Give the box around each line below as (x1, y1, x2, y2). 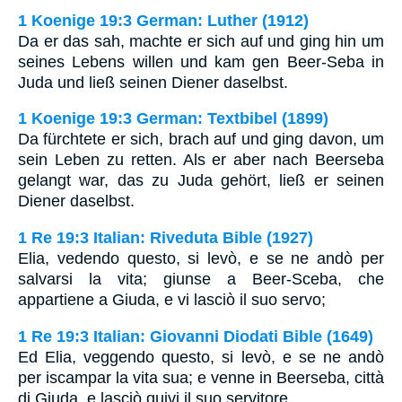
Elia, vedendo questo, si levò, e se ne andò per (18, 249, 384, 268)
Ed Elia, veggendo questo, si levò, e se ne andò (18, 347, 384, 366)
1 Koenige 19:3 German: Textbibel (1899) (18, 109, 328, 128)
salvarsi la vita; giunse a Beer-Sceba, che (18, 270, 384, 289)
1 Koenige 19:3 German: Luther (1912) (18, 11, 309, 30)
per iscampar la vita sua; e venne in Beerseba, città (18, 368, 384, 387)
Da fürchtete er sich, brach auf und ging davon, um (18, 130, 384, 149)
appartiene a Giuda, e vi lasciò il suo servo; (18, 291, 326, 310)
